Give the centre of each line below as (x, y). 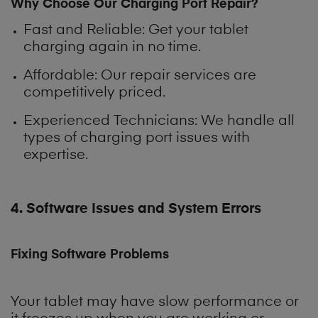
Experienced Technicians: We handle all (159, 122)
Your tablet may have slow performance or (155, 302)
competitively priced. (95, 93)
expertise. (56, 156)
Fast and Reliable (83, 31)
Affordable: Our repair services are (140, 76)
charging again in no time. (113, 48)
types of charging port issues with (137, 139)
